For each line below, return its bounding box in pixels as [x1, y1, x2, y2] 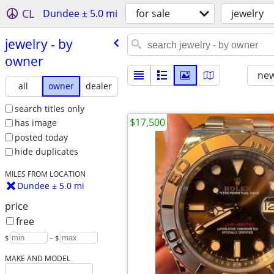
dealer [86, 80, 113, 92]
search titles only [14, 102, 84, 114]
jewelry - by [4, 35, 73, 53]
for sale [136, 7, 170, 20]
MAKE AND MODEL [4, 253, 70, 264]
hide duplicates [14, 146, 78, 158]
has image [14, 117, 57, 129]
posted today [14, 131, 68, 143]
